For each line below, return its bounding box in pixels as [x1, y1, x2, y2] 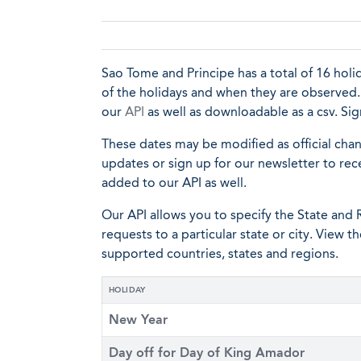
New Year [109, 312, 168, 327]
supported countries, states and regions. [102, 246, 338, 261]
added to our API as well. [102, 175, 247, 190]
